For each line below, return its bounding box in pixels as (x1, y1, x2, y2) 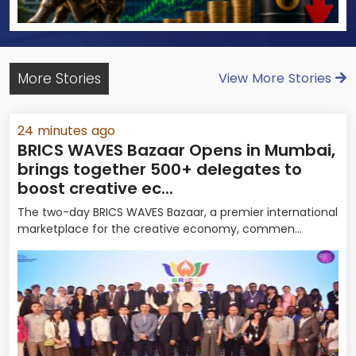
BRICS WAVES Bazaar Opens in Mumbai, (17, 139, 335, 161)
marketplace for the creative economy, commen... (17, 221, 302, 237)
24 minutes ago (17, 122, 115, 140)
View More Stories (219, 69, 335, 87)
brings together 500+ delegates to (17, 158, 302, 180)
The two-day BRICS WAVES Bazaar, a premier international (17, 204, 338, 220)
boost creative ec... (17, 177, 173, 199)
